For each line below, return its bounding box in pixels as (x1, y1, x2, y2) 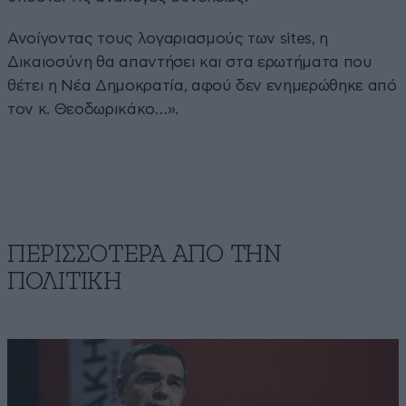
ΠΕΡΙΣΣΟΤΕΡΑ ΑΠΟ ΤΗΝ (7, 241, 282, 267)
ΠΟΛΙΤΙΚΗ (7, 268, 121, 295)
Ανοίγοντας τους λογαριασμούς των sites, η (7, 30, 329, 46)
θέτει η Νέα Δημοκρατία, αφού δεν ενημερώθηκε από (7, 77, 397, 93)
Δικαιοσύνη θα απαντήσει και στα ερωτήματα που (7, 53, 372, 70)
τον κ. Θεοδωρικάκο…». (7, 101, 179, 117)
